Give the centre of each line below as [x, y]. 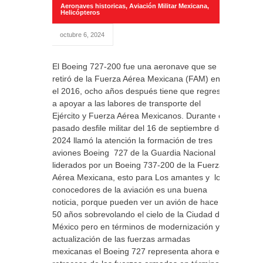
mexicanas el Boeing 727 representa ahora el [137, 251]
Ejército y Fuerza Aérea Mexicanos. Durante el [139, 116]
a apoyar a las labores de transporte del [127, 103]
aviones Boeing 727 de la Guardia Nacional [134, 153]
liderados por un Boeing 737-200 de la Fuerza [138, 165]
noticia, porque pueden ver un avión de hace [135, 202]
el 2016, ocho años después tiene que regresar [140, 91]
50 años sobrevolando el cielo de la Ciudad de [139, 214]
